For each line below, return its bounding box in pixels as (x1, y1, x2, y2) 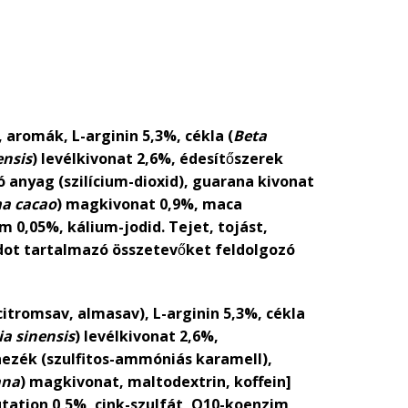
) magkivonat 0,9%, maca (56, 193, 242, 214)
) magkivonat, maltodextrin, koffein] (20, 371, 291, 392)
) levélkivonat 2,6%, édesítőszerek (32, 148, 283, 168)
